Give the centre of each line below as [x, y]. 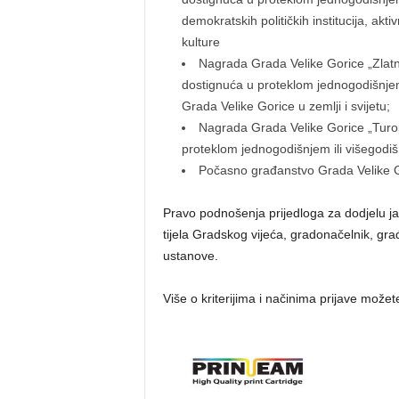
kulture [200, 42]
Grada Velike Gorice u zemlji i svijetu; [285, 106]
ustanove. [190, 256]
